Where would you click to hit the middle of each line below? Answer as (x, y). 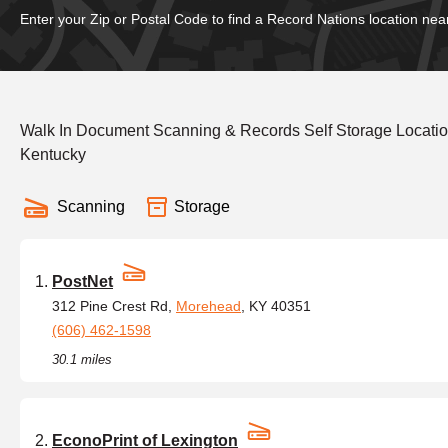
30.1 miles (82, 359)
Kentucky (53, 154)
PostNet (82, 281)
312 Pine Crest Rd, (114, 306)
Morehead (208, 306)
